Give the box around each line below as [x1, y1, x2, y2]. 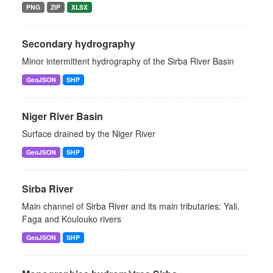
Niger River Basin [22, 109, 103, 123]
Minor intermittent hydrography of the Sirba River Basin [22, 55, 234, 67]
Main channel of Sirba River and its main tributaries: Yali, [22, 200, 239, 212]
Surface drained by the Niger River [22, 127, 155, 140]
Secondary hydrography [22, 37, 135, 51]
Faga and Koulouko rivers [22, 213, 121, 225]
